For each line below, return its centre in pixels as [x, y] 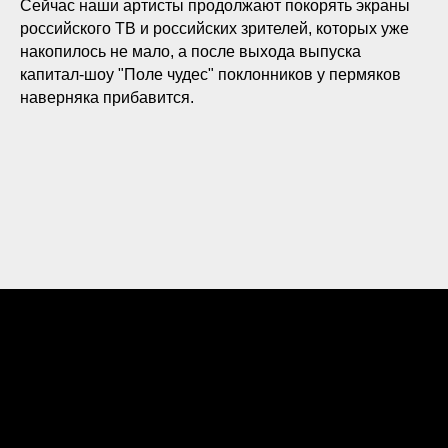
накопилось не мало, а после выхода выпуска [190, 51]
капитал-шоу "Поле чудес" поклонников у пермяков [210, 74]
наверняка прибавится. [107, 97]
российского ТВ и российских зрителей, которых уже [214, 28]
